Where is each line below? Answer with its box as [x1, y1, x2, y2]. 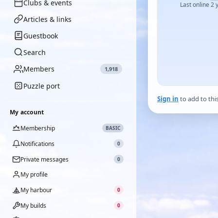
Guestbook [23, 31, 58, 40]
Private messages [20, 155, 69, 163]
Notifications [20, 139, 54, 148]
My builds [20, 201, 46, 210]
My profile [20, 170, 48, 179]
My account [10, 108, 44, 116]
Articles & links [23, 14, 72, 24]
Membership [20, 124, 55, 132]
